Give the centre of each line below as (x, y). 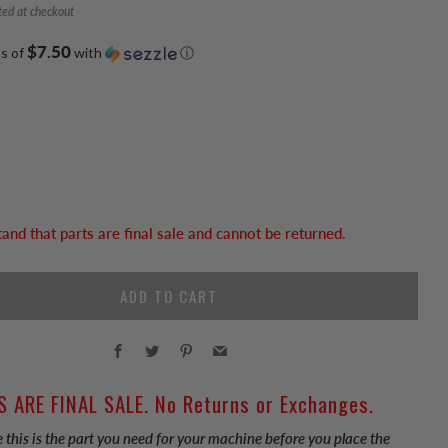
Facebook (153, 343)
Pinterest (219, 343)
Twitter (179, 343)
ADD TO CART (168, 296)
